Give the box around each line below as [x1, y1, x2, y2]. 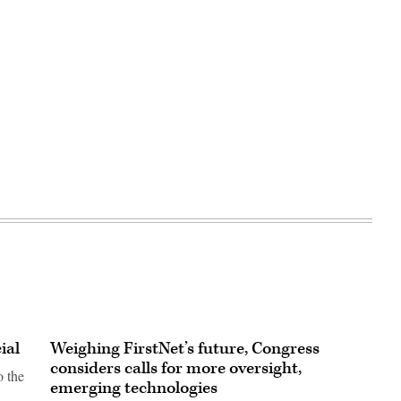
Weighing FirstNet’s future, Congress [50, 337, 320, 360]
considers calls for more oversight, [50, 356, 302, 380]
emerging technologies [50, 376, 218, 399]
